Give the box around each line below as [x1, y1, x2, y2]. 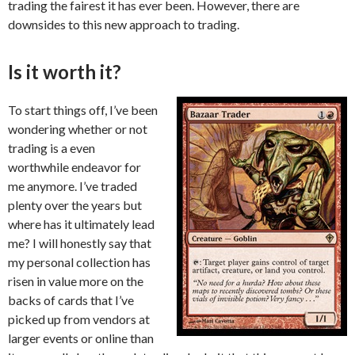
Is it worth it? [8, 60, 121, 83]
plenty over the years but [8, 197, 142, 212]
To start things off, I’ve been [8, 102, 158, 117]
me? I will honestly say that [8, 235, 151, 250]
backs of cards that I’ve [8, 292, 134, 307]
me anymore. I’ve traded [8, 178, 137, 193]
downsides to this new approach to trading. [8, 17, 239, 32]
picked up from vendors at [8, 311, 150, 326]
